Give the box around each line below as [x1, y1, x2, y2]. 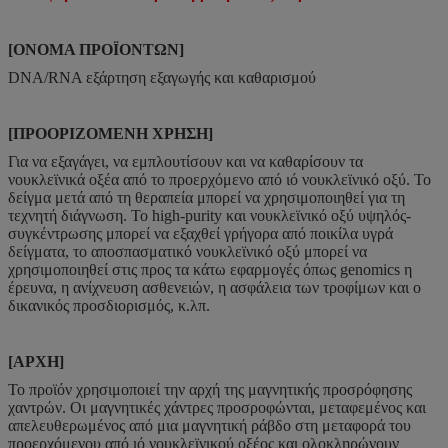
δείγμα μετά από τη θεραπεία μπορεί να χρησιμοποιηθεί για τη [8, 188, 405, 206]
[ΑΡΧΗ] [8, 352, 64, 370]
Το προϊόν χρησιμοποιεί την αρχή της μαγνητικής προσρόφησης [8, 380, 412, 398]
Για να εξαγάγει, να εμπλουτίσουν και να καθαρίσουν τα [8, 152, 363, 170]
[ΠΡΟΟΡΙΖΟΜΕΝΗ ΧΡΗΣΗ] [8, 124, 213, 142]
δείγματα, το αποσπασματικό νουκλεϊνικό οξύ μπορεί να [8, 242, 367, 260]
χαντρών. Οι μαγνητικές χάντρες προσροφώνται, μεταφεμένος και [8, 398, 426, 416]
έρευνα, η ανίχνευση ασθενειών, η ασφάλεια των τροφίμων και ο [8, 278, 421, 296]
